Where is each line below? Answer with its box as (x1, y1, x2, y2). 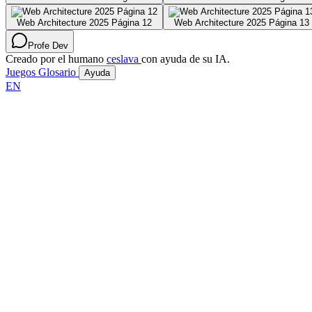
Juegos (6, 65, 38, 78)
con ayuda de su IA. (141, 52, 230, 65)
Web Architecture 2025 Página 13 (174, 17, 309, 28)
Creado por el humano (6, 52, 104, 65)
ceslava (107, 52, 141, 65)
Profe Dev (28, 40, 68, 51)
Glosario (38, 65, 79, 78)
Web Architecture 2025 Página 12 (17, 17, 152, 28)
